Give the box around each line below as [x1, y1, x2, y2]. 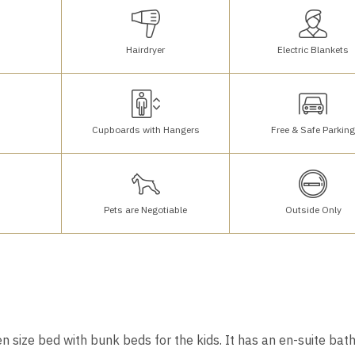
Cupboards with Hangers [91, 123, 200, 136]
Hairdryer [126, 43, 166, 55]
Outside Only [284, 203, 342, 216]
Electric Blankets [277, 43, 349, 55]
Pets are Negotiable [104, 203, 188, 216]
